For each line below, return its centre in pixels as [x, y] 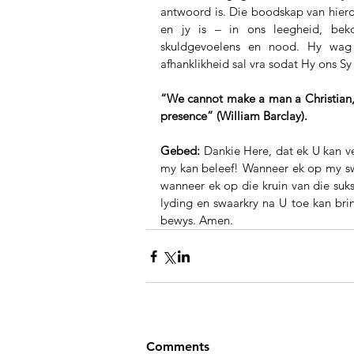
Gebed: [180, 151]
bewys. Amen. [197, 220]
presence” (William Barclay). [234, 116]
